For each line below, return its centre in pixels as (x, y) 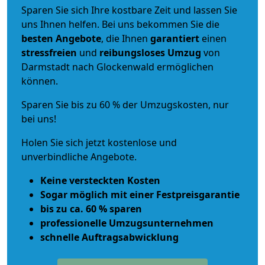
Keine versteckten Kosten (100, 180)
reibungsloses (132, 52)
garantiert (175, 38)
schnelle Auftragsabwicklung (109, 237)
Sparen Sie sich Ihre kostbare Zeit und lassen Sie (129, 10)
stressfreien (49, 52)
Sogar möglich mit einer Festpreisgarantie (140, 194)
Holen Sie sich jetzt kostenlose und (99, 142)
